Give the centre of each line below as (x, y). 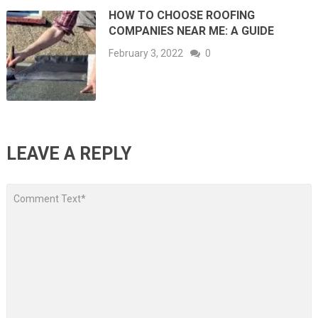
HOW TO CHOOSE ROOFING (182, 15)
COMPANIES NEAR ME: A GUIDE (192, 31)
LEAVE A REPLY (68, 153)
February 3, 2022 (146, 53)
